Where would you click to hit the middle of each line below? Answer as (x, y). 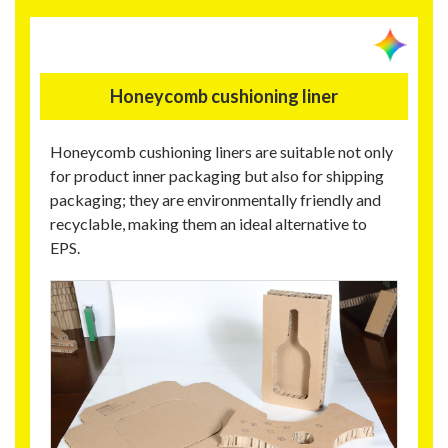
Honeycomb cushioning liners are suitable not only (221, 151)
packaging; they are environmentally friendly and (215, 199)
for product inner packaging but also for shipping (217, 175)
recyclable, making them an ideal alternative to (208, 223)
